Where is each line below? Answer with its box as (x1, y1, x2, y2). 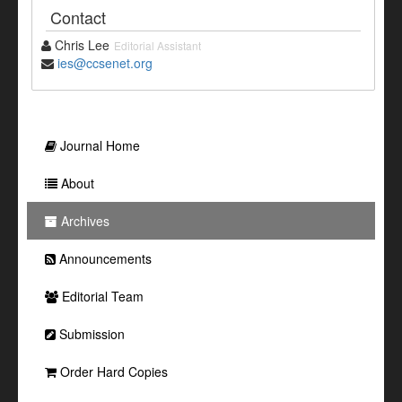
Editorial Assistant (114, 38, 201, 54)
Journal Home (57, 136, 140, 155)
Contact (50, 5, 106, 30)
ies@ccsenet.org (57, 54, 153, 73)
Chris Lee (51, 36, 109, 55)
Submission (56, 325, 125, 344)
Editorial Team (58, 287, 144, 306)
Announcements (56, 249, 152, 268)
